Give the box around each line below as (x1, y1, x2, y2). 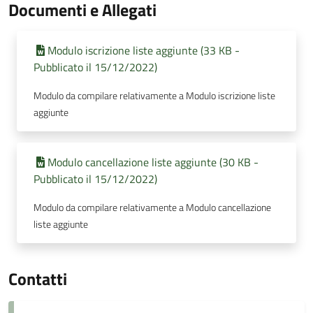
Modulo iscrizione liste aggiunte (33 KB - (48, 42, 240, 59)
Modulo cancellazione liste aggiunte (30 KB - (48, 154, 259, 170)
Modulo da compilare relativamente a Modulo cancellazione (34, 200, 271, 215)
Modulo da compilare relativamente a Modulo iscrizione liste (34, 88, 275, 103)
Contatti (8, 266, 67, 291)
